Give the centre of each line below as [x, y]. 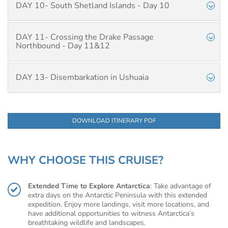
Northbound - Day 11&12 [63, 46]
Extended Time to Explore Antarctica [89, 186]
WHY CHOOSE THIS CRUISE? [85, 160]
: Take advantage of [181, 186]
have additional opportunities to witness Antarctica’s [111, 213]
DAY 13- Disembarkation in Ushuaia [82, 77]
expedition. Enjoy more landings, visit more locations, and [119, 204]
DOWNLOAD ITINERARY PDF [114, 121]
